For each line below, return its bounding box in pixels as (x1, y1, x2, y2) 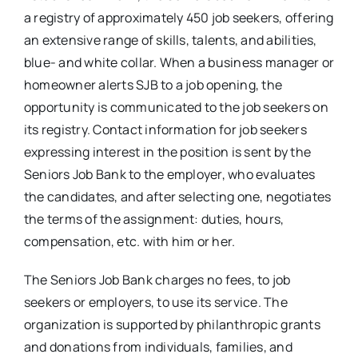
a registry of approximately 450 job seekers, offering (23, 9, 334, 27)
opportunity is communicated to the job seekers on (23, 98, 328, 117)
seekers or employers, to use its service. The (23, 293, 288, 312)
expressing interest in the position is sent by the (23, 143, 311, 161)
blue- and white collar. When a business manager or (23, 54, 334, 72)
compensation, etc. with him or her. (23, 233, 236, 251)
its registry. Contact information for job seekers (23, 121, 307, 139)
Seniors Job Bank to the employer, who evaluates (23, 165, 316, 184)
